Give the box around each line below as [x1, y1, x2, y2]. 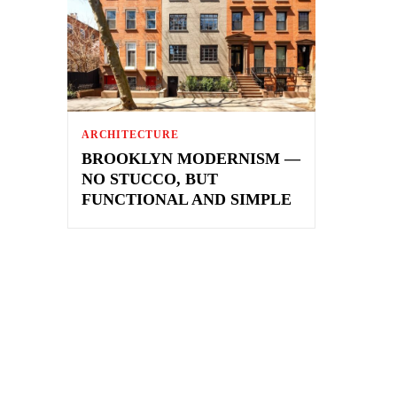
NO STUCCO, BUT [82, 169, 218, 188]
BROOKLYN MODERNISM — [82, 149, 300, 167]
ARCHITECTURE [82, 128, 179, 141]
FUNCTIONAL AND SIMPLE [82, 190, 292, 208]
